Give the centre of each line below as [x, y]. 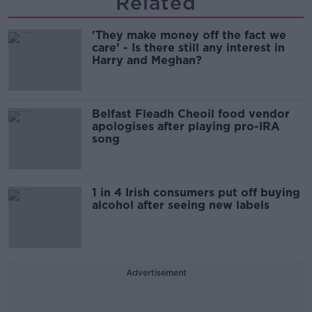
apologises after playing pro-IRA [186, 126]
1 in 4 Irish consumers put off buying [196, 192]
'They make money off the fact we [189, 35]
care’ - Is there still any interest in [188, 47]
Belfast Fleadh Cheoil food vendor [191, 114]
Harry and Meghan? [147, 60]
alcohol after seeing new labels [181, 205]
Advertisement [156, 272]
